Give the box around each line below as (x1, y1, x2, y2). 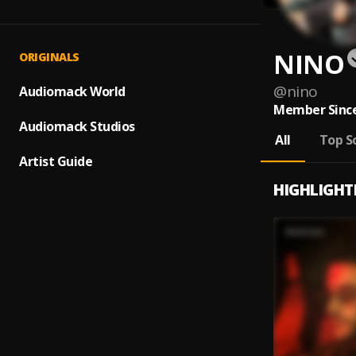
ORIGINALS (19, 49, 79, 64)
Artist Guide (19, 153, 92, 170)
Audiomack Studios (19, 118, 135, 135)
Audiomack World (19, 83, 126, 100)
